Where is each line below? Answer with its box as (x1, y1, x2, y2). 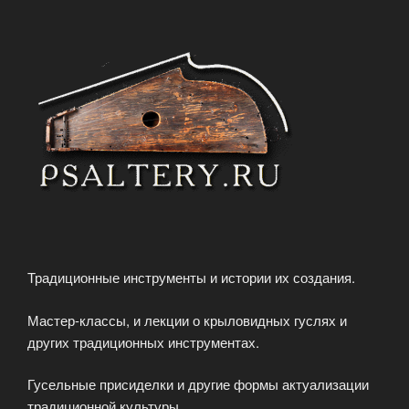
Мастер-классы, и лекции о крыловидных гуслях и (27, 309, 347, 330)
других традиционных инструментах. (27, 331, 259, 351)
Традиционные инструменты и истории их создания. (27, 267, 355, 288)
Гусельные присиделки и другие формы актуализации (27, 374, 369, 394)
